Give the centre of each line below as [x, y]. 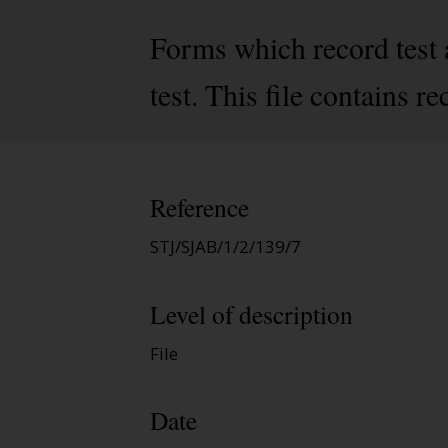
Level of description [251, 313]
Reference [199, 207]
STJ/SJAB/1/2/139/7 [225, 247]
